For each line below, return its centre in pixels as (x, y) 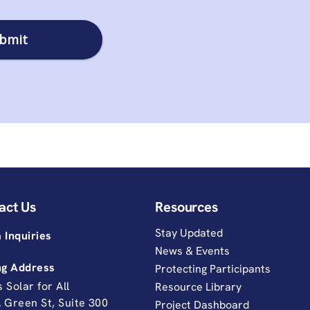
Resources (186, 207)
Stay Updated (189, 233)
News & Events (192, 251)
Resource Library (198, 287)
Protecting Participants (212, 269)
